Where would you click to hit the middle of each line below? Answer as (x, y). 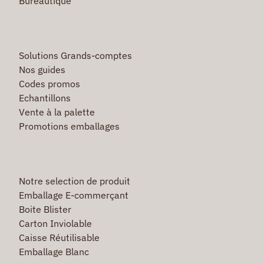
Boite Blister (45, 209)
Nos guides (42, 69)
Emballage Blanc (54, 251)
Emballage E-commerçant (73, 195)
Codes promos (49, 83)
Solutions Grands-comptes (75, 55)
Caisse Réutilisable (59, 237)
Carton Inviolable (55, 223)
